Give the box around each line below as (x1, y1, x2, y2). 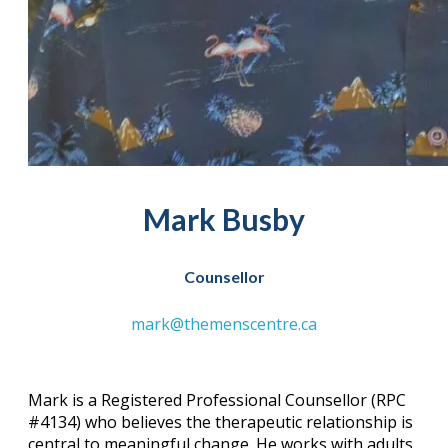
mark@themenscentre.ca (131, 312, 317, 335)
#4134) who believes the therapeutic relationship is (28, 410, 413, 433)
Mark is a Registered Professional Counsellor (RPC (28, 388, 406, 411)
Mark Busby (143, 201, 305, 237)
